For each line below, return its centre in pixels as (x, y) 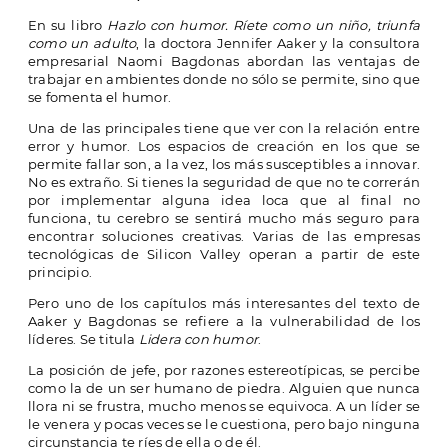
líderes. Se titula (83, 339)
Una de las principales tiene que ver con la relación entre (224, 128)
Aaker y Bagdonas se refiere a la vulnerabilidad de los (224, 321)
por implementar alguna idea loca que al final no (224, 200)
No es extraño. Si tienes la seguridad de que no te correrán (224, 182)
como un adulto (82, 43)
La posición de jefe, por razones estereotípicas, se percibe (224, 370)
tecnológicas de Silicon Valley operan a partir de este (224, 254)
